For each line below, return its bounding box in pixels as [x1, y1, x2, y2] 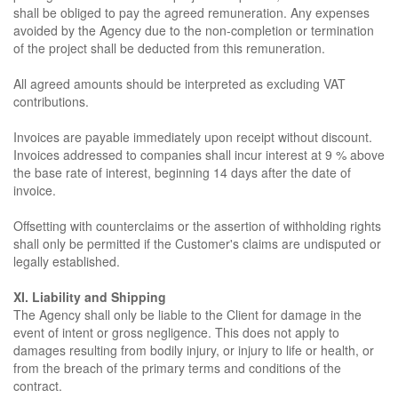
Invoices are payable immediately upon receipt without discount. [13, 128, 372, 146]
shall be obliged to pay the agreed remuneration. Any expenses [13, 4, 370, 21]
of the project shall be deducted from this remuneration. [13, 39, 325, 57]
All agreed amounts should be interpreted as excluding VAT [13, 75, 346, 92]
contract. [13, 377, 62, 394]
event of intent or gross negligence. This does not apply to [13, 323, 339, 341]
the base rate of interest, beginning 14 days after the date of [13, 163, 351, 181]
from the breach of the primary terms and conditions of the [13, 359, 341, 377]
